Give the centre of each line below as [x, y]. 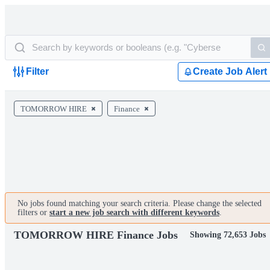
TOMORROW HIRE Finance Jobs [96, 235]
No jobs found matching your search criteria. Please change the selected [140, 203]
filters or [33, 212]
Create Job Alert [230, 71]
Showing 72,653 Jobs [228, 235]
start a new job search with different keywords [134, 212]
